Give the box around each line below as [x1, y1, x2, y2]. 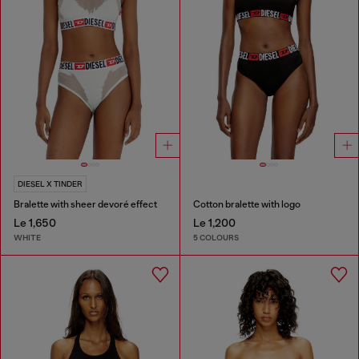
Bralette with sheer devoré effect [14, 199, 157, 211]
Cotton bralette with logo [192, 199, 301, 211]
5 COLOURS [192, 232, 239, 243]
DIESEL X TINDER [18, 179, 83, 189]
